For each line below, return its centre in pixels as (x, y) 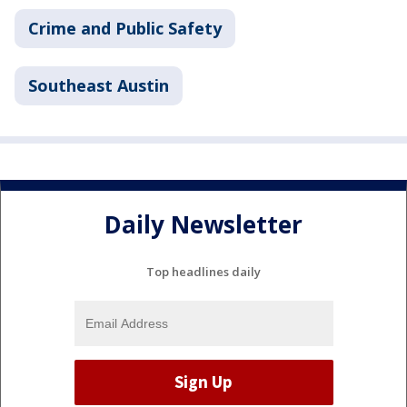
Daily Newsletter (203, 225)
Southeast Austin (99, 85)
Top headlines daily (203, 271)
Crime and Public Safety (125, 28)
